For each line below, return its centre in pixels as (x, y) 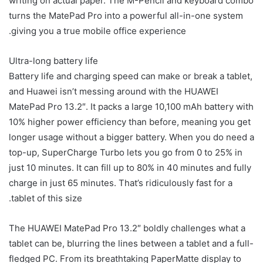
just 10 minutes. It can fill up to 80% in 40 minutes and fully (130, 167)
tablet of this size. (47, 198)
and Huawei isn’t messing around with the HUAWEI (114, 91)
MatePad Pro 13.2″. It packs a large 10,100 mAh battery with (131, 106)
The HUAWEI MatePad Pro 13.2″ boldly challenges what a (127, 228)
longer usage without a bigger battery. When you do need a (131, 137)
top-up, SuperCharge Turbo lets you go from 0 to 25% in (126, 152)
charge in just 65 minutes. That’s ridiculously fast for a (121, 183)
